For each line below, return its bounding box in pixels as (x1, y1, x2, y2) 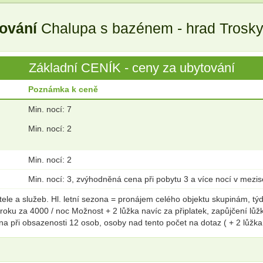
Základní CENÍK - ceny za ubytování (28, 60, 235, 76)
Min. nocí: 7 (28, 104, 72, 114)
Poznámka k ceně (28, 85, 98, 95)
